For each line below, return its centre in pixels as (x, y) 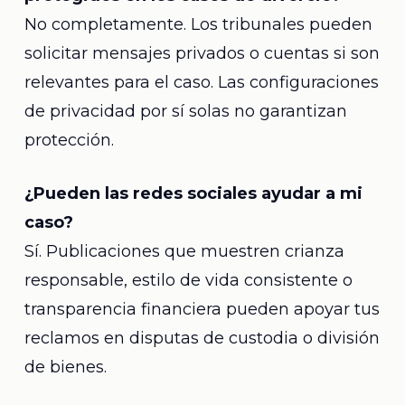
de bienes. (65, 367)
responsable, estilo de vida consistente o (188, 280)
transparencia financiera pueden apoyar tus (202, 309)
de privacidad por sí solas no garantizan (185, 111)
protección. (69, 140)
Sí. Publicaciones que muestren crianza (184, 251)
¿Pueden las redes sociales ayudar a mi (193, 193)
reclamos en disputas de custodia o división (202, 338)
